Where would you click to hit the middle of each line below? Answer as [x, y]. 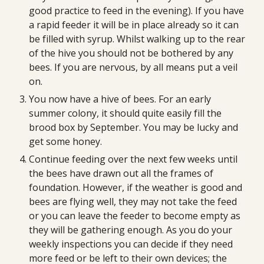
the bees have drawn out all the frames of [121, 173]
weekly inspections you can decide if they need [131, 244]
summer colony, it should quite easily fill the [126, 113]
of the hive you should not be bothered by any [131, 53]
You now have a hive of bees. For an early [120, 99]
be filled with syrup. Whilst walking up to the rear [137, 39]
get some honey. [66, 141]
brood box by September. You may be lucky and [134, 127]
